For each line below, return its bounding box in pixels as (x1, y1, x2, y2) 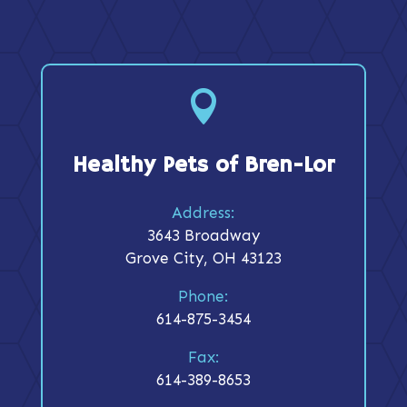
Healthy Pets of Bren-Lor (72, 151, 334, 181)
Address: (172, 203, 235, 223)
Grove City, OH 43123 (124, 249, 282, 268)
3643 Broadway (146, 226, 260, 245)
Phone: (178, 287, 229, 306)
